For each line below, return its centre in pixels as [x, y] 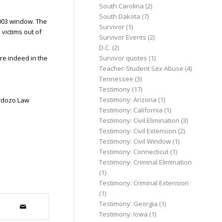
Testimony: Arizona [128, 100]
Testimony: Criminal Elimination [146, 162]
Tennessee [116, 79]
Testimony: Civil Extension [138, 131]
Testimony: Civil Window [135, 141]
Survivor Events [123, 37]
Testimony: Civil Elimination [139, 120]
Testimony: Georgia [129, 204]
